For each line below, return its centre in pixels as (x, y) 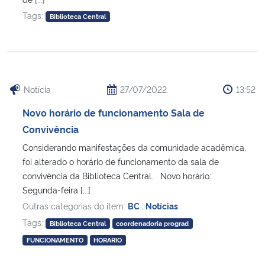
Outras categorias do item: (75, 206)
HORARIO (108, 240)
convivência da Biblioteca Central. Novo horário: (117, 176)
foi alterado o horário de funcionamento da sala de (121, 161)
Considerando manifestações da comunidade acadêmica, (134, 147)
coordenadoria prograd (153, 224)
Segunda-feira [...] (56, 190)
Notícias (162, 206)
